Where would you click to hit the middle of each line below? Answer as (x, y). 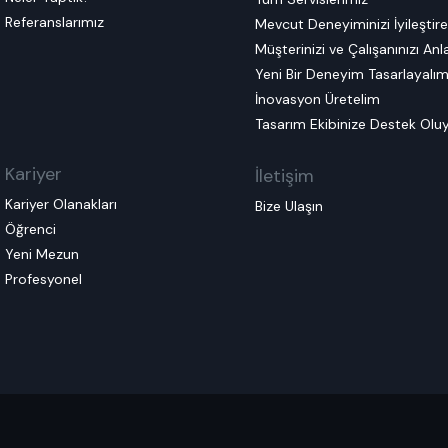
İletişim (285, 175)
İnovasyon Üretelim (318, 98)
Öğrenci (30, 229)
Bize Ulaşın (289, 205)
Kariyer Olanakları (60, 204)
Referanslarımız (54, 21)
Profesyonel (43, 279)
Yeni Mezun (41, 254)
